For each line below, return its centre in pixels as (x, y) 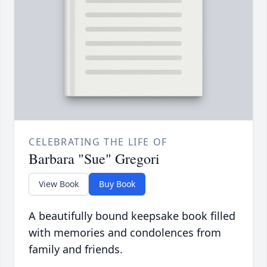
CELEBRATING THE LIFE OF (98, 142)
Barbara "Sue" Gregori (94, 159)
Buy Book (117, 184)
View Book (59, 184)
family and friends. (76, 249)
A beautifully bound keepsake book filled (132, 216)
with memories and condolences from (125, 233)
